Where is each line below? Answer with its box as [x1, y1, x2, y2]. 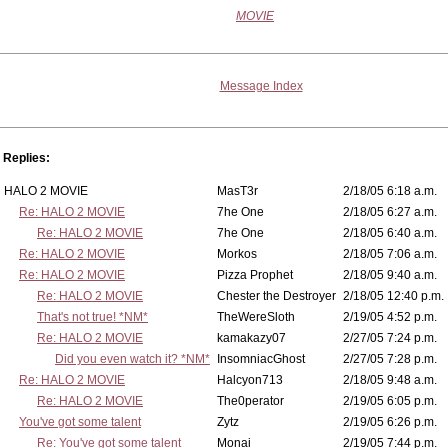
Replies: [3, 151, 50, 165]
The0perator [217, 394, 284, 408]
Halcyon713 [217, 373, 283, 387]
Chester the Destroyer [217, 289, 336, 303]
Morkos [217, 247, 257, 261]
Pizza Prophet [217, 268, 293, 282]
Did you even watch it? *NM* [55, 352, 210, 366]
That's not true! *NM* [37, 310, 148, 324]
